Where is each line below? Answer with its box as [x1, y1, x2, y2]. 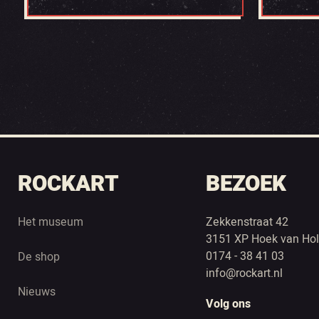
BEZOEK [205, 168, 286, 200]
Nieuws [18, 283, 56, 300]
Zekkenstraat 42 [205, 214, 288, 231]
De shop [18, 249, 60, 266]
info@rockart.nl [205, 265, 283, 282]
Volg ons [205, 296, 251, 313]
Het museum [18, 214, 83, 231]
